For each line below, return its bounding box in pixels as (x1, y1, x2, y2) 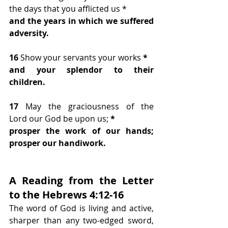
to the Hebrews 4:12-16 (9, 188, 124, 202)
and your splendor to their (9, 64, 154, 76)
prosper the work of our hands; (9, 125, 154, 137)
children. (9, 76, 45, 88)
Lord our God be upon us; (9, 113, 108, 125)
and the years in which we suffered (9, 15, 154, 27)
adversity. (9, 27, 49, 39)
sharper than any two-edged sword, (9, 215, 154, 226)
